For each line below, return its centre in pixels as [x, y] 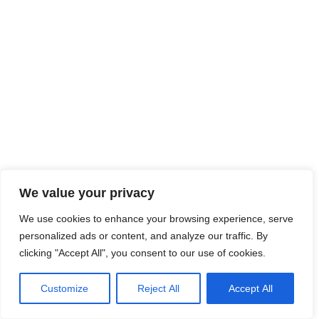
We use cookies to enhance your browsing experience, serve [156, 219]
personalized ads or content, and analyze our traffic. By [143, 236]
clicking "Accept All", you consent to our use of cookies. [142, 253]
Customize [65, 288]
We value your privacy [87, 193]
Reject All [158, 288]
